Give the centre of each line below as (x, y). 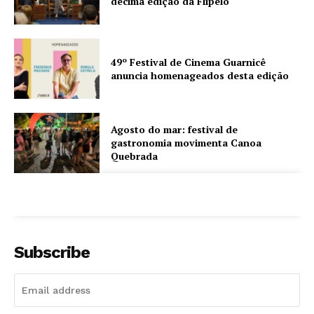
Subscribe (52, 252)
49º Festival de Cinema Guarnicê (189, 62)
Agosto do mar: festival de (175, 130)
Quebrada (135, 156)
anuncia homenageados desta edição (200, 75)
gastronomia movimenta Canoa (186, 143)
